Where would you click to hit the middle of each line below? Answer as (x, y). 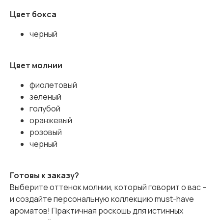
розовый (46, 132)
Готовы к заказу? (44, 176)
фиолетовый (53, 85)
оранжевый (51, 121)
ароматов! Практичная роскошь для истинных (96, 211)
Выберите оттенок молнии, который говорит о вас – (108, 187)
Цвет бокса (33, 14)
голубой (45, 109)
